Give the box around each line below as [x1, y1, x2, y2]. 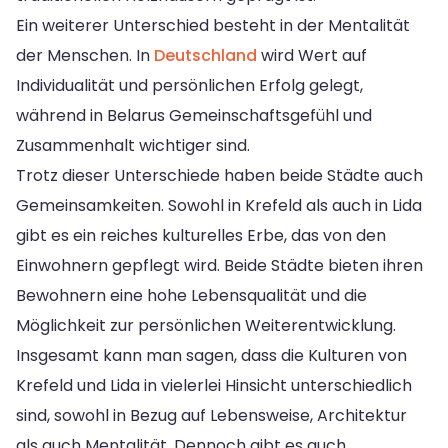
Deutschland [154, 43, 257, 67]
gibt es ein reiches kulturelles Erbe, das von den [16, 223, 386, 247]
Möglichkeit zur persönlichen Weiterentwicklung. [16, 313, 396, 337]
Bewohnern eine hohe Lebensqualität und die [16, 283, 367, 307]
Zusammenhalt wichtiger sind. [16, 133, 250, 157]
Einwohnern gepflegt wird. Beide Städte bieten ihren [16, 253, 423, 277]
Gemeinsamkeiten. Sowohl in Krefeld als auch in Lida [16, 193, 422, 217]
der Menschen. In [16, 43, 154, 67]
